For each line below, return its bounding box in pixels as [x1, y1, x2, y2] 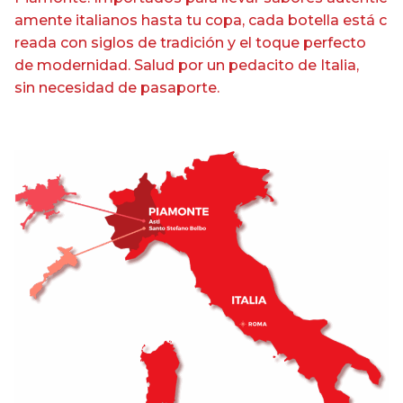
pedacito [228, 57, 294, 75]
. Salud [128, 57, 178, 75]
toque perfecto [252, 34, 366, 52]
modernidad [37, 57, 128, 75]
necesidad [39, 79, 114, 97]
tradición [160, 34, 224, 52]
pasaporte [140, 79, 217, 97]
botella [288, 12, 339, 30]
